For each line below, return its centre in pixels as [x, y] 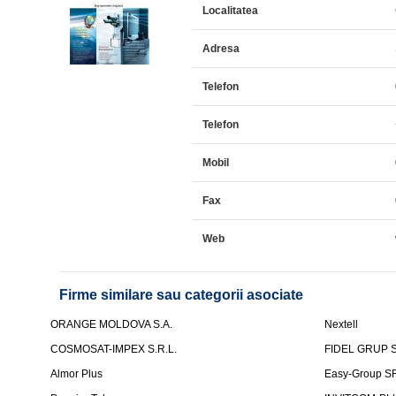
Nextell [342, 324]
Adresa [221, 49]
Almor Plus [77, 374]
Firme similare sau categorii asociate [182, 295]
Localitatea [231, 11]
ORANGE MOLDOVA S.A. [112, 324]
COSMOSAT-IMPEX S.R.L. [114, 349]
